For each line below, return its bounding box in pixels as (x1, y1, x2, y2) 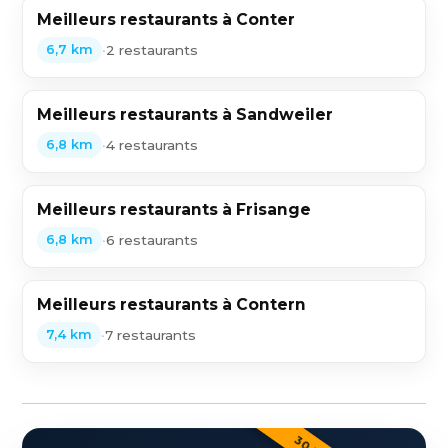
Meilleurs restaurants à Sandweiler (37, 105, 334, 124)
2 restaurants (106, 41, 199, 58)
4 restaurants (106, 136, 199, 153)
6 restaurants (106, 231, 199, 248)
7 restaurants (105, 326, 197, 343)
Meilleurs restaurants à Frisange (37, 200, 312, 219)
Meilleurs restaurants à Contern (37, 295, 307, 314)
